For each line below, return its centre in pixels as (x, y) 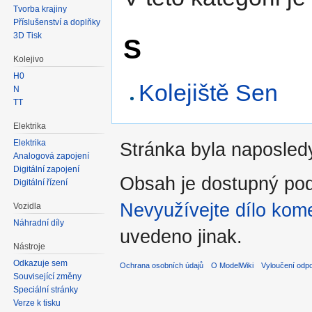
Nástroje (30, 246)
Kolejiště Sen (209, 93)
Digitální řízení (41, 182)
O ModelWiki (233, 266)
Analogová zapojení (52, 156)
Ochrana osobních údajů (162, 266)
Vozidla (28, 206)
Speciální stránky (46, 289)
